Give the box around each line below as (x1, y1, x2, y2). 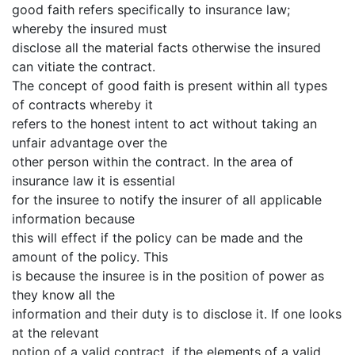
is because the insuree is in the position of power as (12, 267, 324, 284)
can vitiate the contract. (12, 58, 155, 74)
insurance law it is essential (12, 172, 175, 189)
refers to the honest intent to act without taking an (12, 115, 317, 132)
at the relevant (12, 324, 99, 341)
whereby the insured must (12, 20, 167, 36)
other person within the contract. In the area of (12, 153, 293, 170)
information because (12, 210, 135, 227)
